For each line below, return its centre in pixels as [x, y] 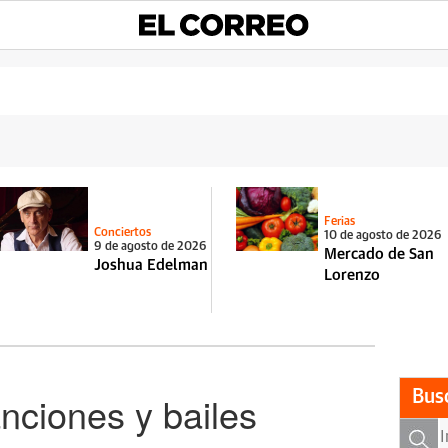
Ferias [339, 222]
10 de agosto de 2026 [382, 236]
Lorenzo [351, 275]
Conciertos [122, 232]
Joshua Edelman [150, 265]
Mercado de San [378, 254]
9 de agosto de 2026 [150, 246]
